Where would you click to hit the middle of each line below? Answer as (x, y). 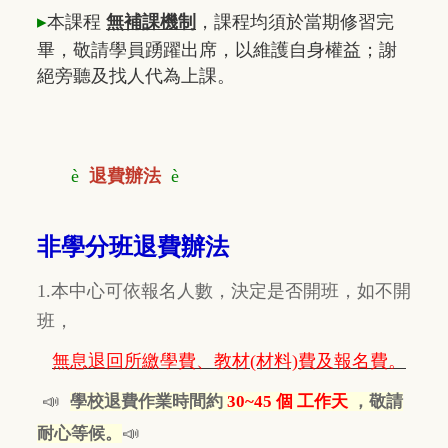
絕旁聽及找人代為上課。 (136, 75)
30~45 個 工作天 (289, 401)
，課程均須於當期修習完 (295, 21)
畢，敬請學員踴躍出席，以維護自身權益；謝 (217, 49)
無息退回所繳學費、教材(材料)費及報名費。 (229, 360)
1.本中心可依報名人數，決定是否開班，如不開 (224, 290)
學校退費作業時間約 (148, 401)
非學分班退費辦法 (133, 246)
